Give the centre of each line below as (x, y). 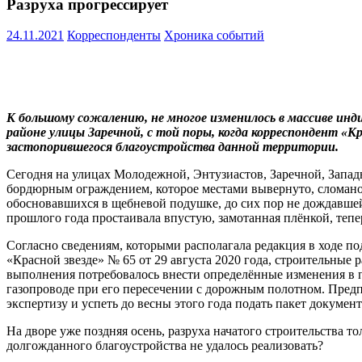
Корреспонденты (114, 36)
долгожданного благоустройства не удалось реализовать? (165, 346)
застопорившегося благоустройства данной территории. (173, 147)
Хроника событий (214, 36)
